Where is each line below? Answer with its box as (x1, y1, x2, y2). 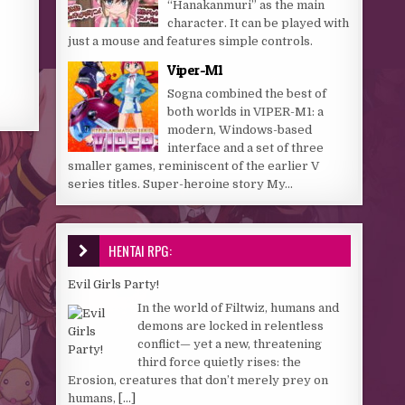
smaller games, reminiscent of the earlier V (68, 159, 320, 173)
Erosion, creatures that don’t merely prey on (68, 372, 329, 387)
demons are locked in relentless (137, 318, 325, 333)
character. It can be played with (167, 16, 350, 30)
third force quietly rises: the (137, 354, 302, 369)
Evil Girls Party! (68, 278, 160, 291)
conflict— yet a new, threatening (137, 336, 323, 351)
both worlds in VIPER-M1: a (167, 105, 325, 118)
